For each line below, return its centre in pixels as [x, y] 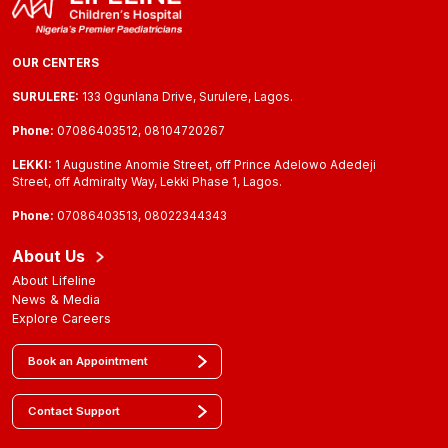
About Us [48, 257]
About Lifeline [54, 281]
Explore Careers [61, 319]
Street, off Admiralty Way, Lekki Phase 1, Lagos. [147, 182]
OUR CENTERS [55, 63]
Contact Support [74, 411]
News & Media [56, 300]
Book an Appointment [88, 361]
